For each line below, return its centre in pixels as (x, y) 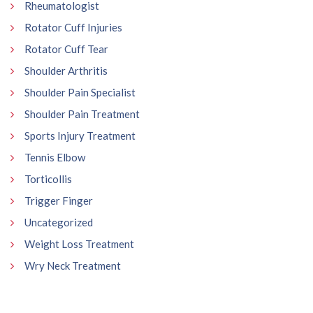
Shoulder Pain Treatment (82, 114)
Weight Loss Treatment (79, 244)
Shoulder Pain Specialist (80, 93)
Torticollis (48, 179)
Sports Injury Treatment (80, 136)
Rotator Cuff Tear (66, 49)
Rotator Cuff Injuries (73, 28)
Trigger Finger (59, 201)
